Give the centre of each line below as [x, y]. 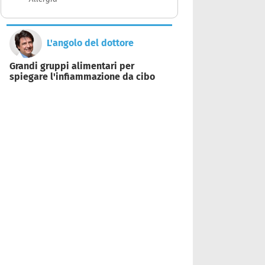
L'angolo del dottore [90, 43]
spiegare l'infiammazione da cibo [82, 76]
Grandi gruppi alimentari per [72, 66]
